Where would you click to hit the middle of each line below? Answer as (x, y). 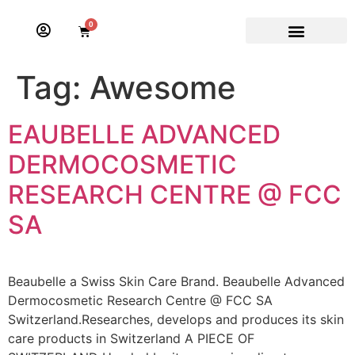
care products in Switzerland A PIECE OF (131, 338)
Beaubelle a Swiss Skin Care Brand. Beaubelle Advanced (176, 281)
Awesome (163, 88)
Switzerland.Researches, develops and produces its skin (176, 319)
